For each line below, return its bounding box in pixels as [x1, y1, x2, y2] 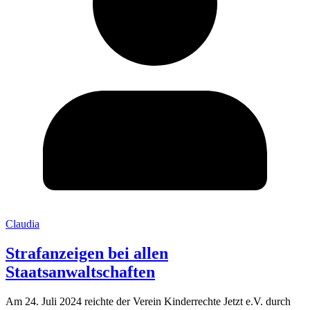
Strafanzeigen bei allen [6, 244, 168, 263]
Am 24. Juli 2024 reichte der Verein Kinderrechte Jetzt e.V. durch [6, 295, 291, 308]
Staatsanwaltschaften [6, 263, 155, 282]
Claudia [6, 218, 39, 230]
